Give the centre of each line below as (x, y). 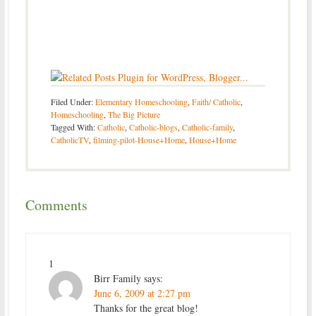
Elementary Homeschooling (141, 101)
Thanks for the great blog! (146, 308)
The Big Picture (134, 114)
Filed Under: (73, 101)
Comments (56, 205)
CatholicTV (69, 139)
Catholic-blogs (153, 127)
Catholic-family (207, 127)
